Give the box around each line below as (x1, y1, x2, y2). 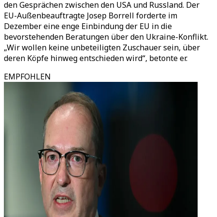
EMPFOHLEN (4, 71, 51, 82)
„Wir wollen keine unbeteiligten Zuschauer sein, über (4, 42, 200, 53)
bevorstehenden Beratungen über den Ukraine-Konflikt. (4, 31, 208, 42)
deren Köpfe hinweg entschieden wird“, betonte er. (4, 53, 187, 63)
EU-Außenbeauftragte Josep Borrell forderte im (4, 10, 177, 21)
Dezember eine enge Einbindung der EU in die (4, 21, 172, 31)
